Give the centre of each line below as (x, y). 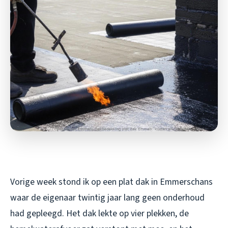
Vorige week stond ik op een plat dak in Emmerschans (111, 182)
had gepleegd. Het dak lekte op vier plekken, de (99, 214)
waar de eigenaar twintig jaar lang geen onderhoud (107, 198)
